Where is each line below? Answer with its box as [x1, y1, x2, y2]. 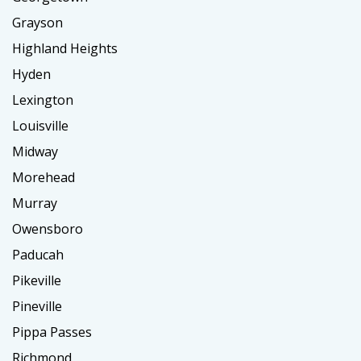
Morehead [12, 168, 75, 187]
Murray [12, 194, 57, 213]
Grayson [12, 14, 63, 32]
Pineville [12, 297, 62, 316]
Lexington [12, 91, 73, 110]
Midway [12, 143, 58, 161]
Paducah [12, 246, 64, 264]
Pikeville [12, 272, 61, 290]
